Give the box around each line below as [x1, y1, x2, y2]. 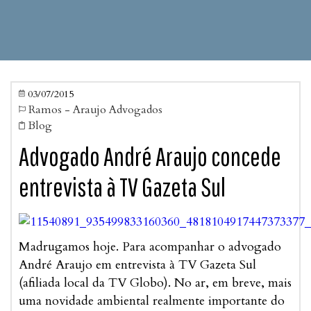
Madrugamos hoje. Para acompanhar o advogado [19, 238, 281, 256]
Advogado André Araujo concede [19, 141, 281, 172]
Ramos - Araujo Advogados [28, 102, 162, 118]
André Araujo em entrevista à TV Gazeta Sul [19, 256, 256, 274]
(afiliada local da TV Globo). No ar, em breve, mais [19, 274, 292, 292]
